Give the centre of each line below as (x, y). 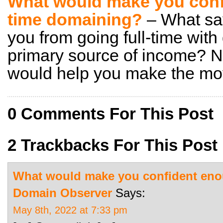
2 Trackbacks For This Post (112, 145)
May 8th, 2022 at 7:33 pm (70, 210)
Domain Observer (62, 193)
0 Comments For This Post (111, 114)
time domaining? (75, 19)
